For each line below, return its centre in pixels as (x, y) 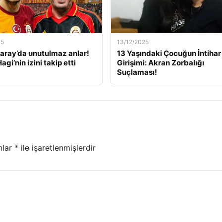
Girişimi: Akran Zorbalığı (160, 63)
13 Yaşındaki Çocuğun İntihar (169, 53)
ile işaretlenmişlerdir (57, 148)
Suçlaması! (137, 72)
